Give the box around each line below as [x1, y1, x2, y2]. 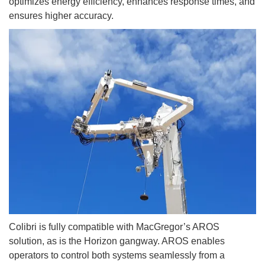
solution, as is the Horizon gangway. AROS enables [9, 236, 225, 247]
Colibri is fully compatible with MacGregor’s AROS [9, 222, 219, 232]
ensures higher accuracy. [9, 10, 114, 21]
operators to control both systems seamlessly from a [9, 250, 225, 261]
